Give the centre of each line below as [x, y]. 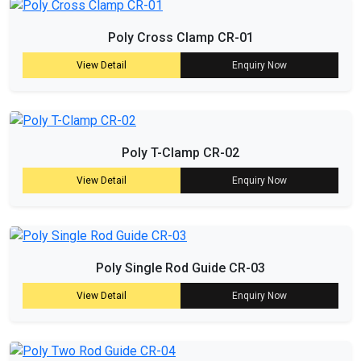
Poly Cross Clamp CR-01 [180, 38]
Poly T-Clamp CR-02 [180, 153]
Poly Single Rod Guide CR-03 [180, 268]
